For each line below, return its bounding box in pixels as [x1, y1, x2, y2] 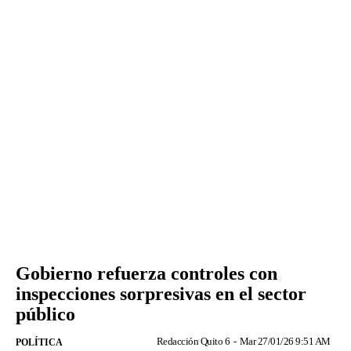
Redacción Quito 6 [156, 335, 230, 347]
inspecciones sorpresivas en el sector [16, 283, 306, 304]
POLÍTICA [16, 336, 63, 348]
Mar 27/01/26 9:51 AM [239, 335, 331, 347]
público [16, 303, 75, 324]
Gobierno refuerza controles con [16, 262, 277, 284]
